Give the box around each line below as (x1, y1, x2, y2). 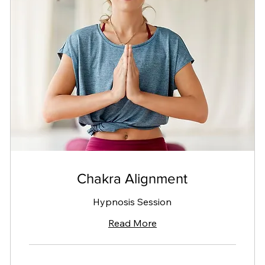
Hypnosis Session (93, 195, 172, 208)
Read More (108, 216, 157, 229)
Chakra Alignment (77, 170, 188, 186)
